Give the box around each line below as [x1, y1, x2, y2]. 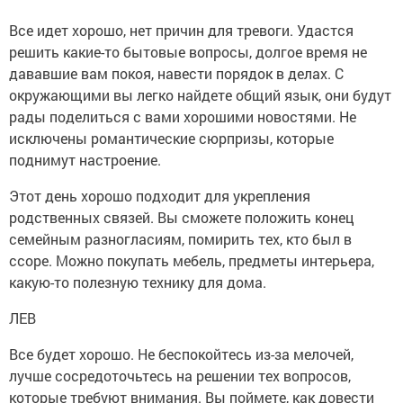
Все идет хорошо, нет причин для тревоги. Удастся [9, 21, 354, 40]
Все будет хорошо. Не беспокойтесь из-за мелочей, [9, 345, 354, 363]
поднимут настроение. [9, 150, 161, 169]
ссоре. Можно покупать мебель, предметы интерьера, [9, 251, 374, 270]
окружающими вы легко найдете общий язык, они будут [9, 85, 391, 104]
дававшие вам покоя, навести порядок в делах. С [9, 64, 344, 83]
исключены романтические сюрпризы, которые [9, 129, 334, 148]
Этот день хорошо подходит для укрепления [9, 186, 310, 205]
